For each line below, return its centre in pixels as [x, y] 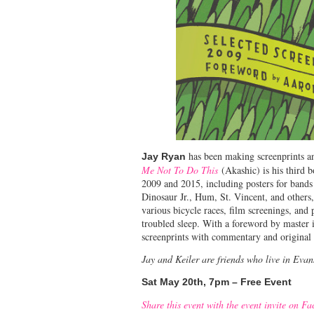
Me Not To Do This [180, 170]
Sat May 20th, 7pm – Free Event [217, 281]
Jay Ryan [164, 156]
